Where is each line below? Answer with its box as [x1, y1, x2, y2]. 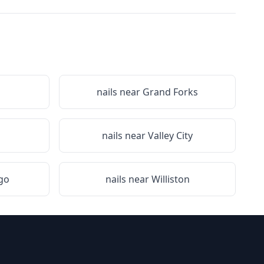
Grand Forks [143, 85, 198, 98]
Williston [151, 173, 190, 186]
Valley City [148, 129, 193, 142]
